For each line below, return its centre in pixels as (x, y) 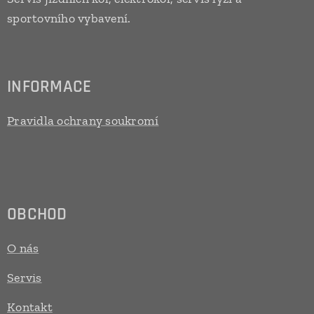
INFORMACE (49, 87)
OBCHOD (37, 214)
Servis (25, 278)
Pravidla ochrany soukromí (83, 121)
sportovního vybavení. (69, 18)
